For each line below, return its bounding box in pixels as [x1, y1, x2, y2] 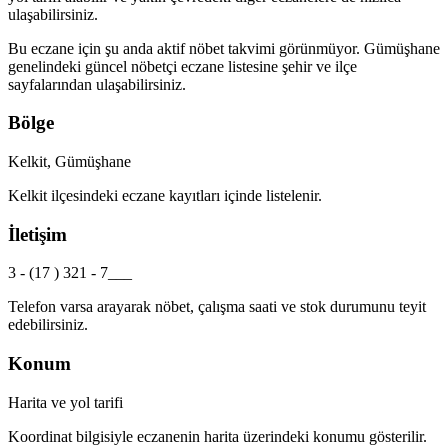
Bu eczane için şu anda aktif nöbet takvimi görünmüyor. [8, 39, 364, 57]
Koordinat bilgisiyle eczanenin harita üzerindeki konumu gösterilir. [8, 427, 427, 445]
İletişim [8, 223, 67, 245]
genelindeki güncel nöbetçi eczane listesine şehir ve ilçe [8, 57, 357, 75]
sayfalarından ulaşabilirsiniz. [8, 75, 186, 93]
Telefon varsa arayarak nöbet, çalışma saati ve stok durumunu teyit [8, 298, 426, 316]
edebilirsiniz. [8, 316, 88, 334]
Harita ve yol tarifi [8, 393, 123, 411]
